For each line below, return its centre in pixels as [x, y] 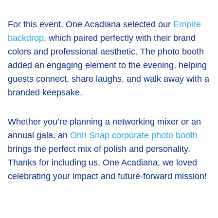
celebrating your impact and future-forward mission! [107, 176]
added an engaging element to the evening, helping [107, 65]
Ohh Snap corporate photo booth [134, 135]
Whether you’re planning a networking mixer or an [104, 122]
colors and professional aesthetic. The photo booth [106, 52]
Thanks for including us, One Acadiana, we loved [102, 163]
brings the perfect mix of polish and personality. [99, 149]
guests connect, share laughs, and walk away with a [109, 79]
